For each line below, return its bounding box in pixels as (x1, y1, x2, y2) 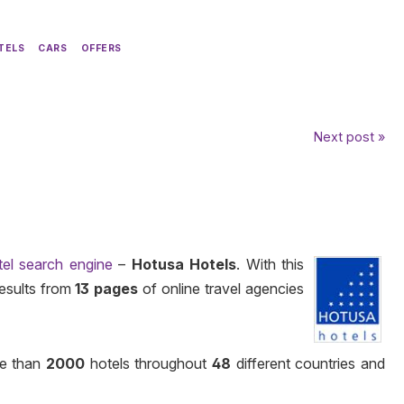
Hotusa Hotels (131, 254, 237, 273)
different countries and (231, 353, 386, 372)
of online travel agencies (138, 279, 305, 298)
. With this (236, 254, 305, 273)
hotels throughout (85, 353, 213, 372)
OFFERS (80, 42, 122, 54)
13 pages (75, 279, 139, 298)
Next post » (314, 129, 385, 144)
